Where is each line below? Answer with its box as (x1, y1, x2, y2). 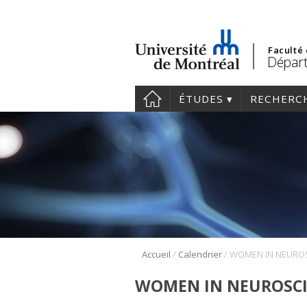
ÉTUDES (179, 92, 223, 106)
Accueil (142, 248, 171, 261)
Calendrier (178, 248, 222, 261)
